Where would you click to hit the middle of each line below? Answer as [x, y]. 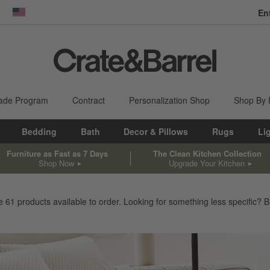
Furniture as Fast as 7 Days [57, 153]
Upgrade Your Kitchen [207, 163]
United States [45, 18]
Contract [89, 100]
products [34, 201]
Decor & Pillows [156, 131]
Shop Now [56, 163]
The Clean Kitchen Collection [208, 153]
